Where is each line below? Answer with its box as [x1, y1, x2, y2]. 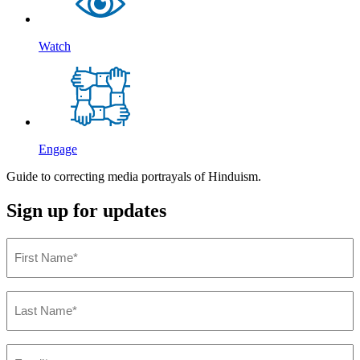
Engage [39, 141, 77, 156]
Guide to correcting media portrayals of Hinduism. [6, 169, 261, 183]
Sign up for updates [6, 199, 166, 221]
